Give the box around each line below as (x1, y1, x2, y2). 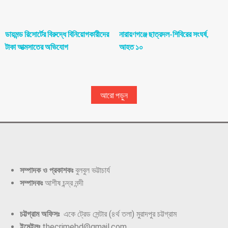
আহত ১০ (119, 42, 143, 52)
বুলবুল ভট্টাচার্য (73, 165, 110, 176)
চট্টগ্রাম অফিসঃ (20, 209, 60, 219)
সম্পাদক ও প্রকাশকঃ (20, 165, 73, 176)
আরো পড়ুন (100, 90, 128, 100)
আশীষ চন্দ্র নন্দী (43, 178, 83, 188)
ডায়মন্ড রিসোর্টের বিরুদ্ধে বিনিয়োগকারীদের (5, 29, 109, 39)
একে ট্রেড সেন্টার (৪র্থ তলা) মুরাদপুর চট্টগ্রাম (60, 209, 177, 219)
